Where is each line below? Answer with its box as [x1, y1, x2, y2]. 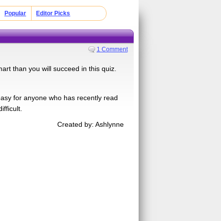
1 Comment [96, 45, 128, 53]
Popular [4, 10, 26, 17]
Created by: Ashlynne [57, 120, 124, 128]
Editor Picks [36, 10, 71, 17]
